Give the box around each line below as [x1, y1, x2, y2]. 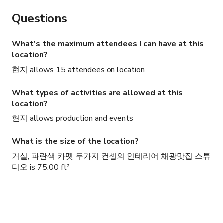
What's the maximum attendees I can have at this [12, 38, 204, 50]
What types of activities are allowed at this [12, 87, 183, 99]
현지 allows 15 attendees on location [12, 64, 145, 76]
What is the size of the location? [12, 136, 139, 147]
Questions [12, 10, 67, 27]
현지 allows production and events [12, 113, 133, 124]
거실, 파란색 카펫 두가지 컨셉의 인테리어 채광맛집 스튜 [12, 151, 211, 162]
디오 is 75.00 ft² [12, 162, 70, 173]
